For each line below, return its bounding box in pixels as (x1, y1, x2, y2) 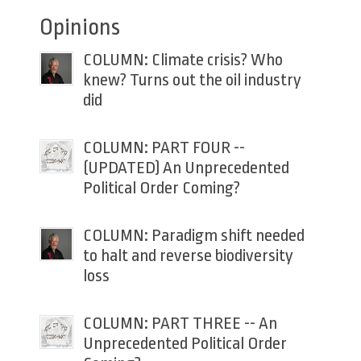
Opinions (39, 14, 120, 40)
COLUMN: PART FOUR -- (82, 137, 245, 157)
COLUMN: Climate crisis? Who (82, 49, 283, 69)
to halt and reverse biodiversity (82, 245, 293, 265)
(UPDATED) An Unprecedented (82, 157, 289, 177)
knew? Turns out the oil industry (82, 69, 301, 89)
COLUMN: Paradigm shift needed (82, 225, 305, 245)
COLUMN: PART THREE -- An (82, 313, 277, 333)
